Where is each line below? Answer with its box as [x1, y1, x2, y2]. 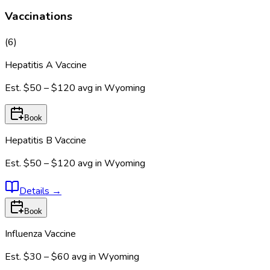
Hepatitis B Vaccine [5, 134, 86, 148]
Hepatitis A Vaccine [5, 58, 87, 72]
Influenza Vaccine [5, 227, 76, 241]
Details [19, 184, 52, 198]
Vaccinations [5, 8, 72, 25]
